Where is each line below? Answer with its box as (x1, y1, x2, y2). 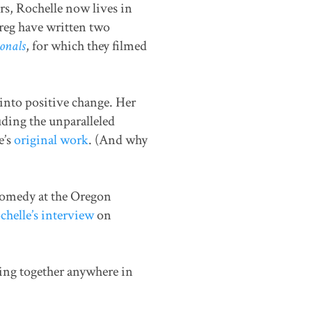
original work (13, 131, 88, 150)
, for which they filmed (25, 37, 147, 56)
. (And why (88, 131, 148, 150)
